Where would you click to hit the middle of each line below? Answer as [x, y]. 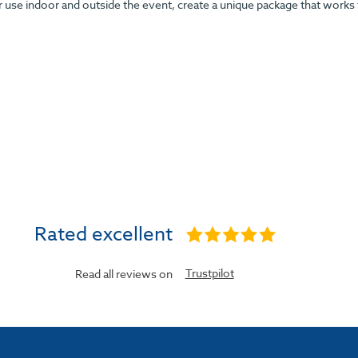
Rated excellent [104, 235]
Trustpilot [209, 273]
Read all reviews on [124, 274]
